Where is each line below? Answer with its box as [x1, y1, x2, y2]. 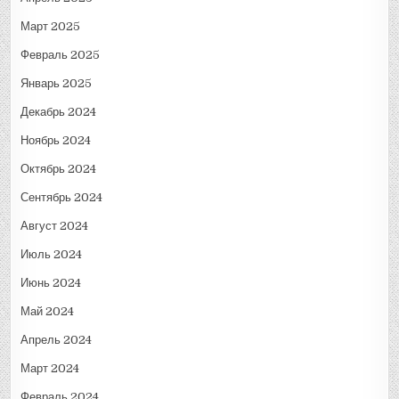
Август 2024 [20, 219, 89, 233]
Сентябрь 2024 [20, 191, 103, 205]
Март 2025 [20, 20, 81, 34]
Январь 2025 [20, 77, 93, 91]
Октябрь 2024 [20, 162, 97, 176]
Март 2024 [20, 362, 80, 376]
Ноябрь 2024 [20, 134, 92, 148]
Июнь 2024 [20, 276, 82, 290]
